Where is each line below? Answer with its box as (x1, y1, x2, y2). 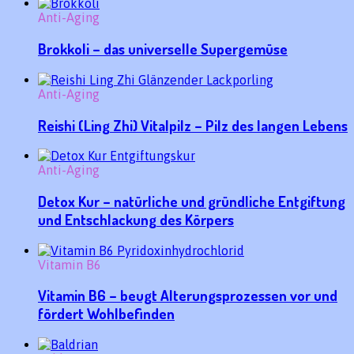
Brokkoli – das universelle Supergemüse (38, 40, 288, 58)
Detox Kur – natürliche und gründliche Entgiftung (38, 191, 345, 210)
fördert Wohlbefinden (38, 304, 175, 323)
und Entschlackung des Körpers (38, 209, 234, 228)
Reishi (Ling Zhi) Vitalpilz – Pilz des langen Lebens (38, 115, 348, 134)
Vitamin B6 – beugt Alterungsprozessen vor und (38, 286, 337, 305)
